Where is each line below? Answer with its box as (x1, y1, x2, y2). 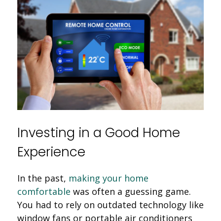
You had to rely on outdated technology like (17, 198, 204, 211)
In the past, (17, 172, 69, 184)
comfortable (17, 185, 71, 197)
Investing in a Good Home (17, 123, 180, 142)
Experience (17, 143, 85, 161)
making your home (69, 172, 148, 184)
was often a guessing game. (71, 185, 191, 197)
